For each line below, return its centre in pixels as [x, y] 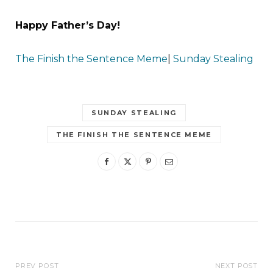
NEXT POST [236, 266]
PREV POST [37, 266]
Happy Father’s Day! [68, 26]
